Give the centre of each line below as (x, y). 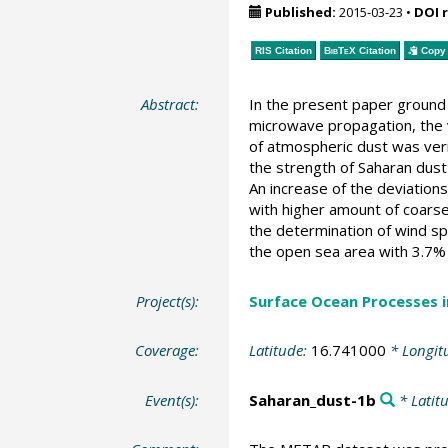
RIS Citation (283, 50)
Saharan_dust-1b (312, 399)
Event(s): (172, 399)
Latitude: (279, 350)
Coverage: (167, 350)
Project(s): (168, 300)
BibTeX (339, 50)
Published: (300, 12)
